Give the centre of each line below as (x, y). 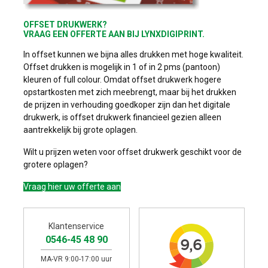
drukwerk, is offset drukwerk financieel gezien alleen (122, 117)
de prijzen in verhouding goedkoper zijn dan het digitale (127, 105)
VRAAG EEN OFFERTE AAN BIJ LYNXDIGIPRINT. (114, 34)
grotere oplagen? (56, 165)
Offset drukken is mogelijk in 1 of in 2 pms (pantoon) (122, 67)
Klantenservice (77, 226)
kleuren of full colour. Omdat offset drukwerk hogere (122, 80)
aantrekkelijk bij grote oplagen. (80, 130)
